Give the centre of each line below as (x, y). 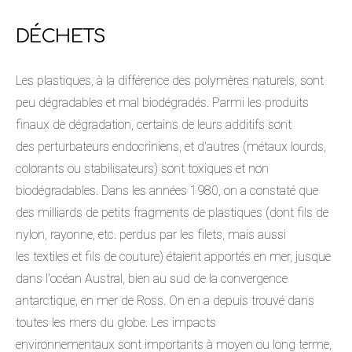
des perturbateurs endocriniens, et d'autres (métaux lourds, (171, 146)
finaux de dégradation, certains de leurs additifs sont (154, 124)
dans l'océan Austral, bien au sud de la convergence (152, 278)
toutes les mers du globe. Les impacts (116, 322)
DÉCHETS (61, 36)
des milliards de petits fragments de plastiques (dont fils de (172, 212)
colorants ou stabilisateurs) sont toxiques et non (142, 168)
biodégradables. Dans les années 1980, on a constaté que (167, 190)
